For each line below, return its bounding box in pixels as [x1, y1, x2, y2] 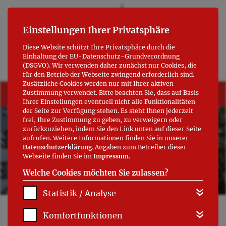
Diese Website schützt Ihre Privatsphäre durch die [23, 43, 175, 51]
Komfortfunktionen [43, 210, 123, 220]
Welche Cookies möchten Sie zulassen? [23, 168, 168, 178]
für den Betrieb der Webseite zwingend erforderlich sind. [23, 71, 194, 78]
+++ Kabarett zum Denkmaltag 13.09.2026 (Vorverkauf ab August [12, 83, 214, 92]
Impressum [93, 152, 129, 160]
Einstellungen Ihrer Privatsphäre [23, 24, 169, 36]
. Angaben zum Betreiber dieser [92, 143, 187, 151]
